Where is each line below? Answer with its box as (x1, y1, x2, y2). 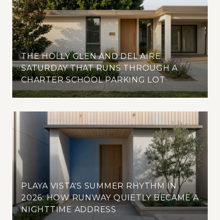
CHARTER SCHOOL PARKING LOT (21, 75, 165, 85)
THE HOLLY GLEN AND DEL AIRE (21, 52, 161, 61)
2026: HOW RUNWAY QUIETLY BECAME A (21, 193, 199, 203)
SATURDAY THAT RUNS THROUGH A (21, 63, 178, 73)
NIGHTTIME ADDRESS (21, 205, 116, 215)
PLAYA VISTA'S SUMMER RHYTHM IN (21, 181, 177, 191)
